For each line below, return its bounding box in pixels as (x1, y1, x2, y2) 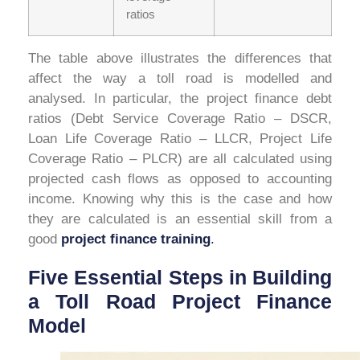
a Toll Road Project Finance (28, 290, 332, 313)
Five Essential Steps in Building (28, 266, 332, 289)
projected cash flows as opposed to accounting (28, 171, 332, 187)
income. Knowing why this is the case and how (28, 191, 332, 207)
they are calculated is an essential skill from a (28, 211, 332, 227)
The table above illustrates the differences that (28, 51, 332, 67)
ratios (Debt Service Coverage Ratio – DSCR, (28, 111, 332, 127)
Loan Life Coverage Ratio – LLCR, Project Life (28, 131, 332, 147)
